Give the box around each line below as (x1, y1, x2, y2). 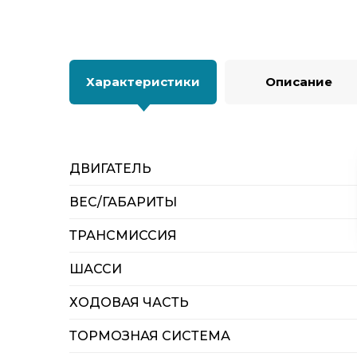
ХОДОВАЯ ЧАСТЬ (69, 295, 189, 310)
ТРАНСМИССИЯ (69, 228, 177, 243)
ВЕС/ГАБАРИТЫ (69, 194, 177, 210)
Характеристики (86, 74, 200, 89)
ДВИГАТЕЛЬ (69, 161, 151, 176)
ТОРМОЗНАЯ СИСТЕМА (69, 328, 230, 343)
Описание (265, 74, 332, 89)
